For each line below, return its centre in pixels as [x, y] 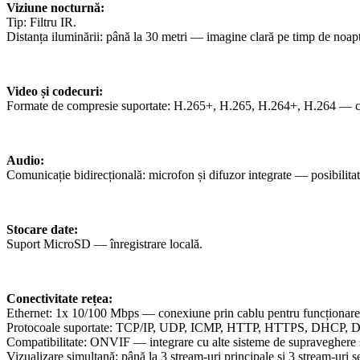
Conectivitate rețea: [59, 298]
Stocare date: [42, 229]
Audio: [25, 160]
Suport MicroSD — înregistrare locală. [104, 243]
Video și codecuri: [55, 91]
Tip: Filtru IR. [41, 22]
